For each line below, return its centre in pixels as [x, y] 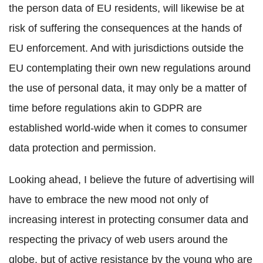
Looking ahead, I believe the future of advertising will [131, 180]
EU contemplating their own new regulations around [130, 68]
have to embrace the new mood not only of [109, 200]
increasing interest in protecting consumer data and [129, 220]
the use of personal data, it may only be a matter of [128, 88]
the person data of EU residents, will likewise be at [127, 9]
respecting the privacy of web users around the [118, 240]
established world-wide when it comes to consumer [128, 128]
